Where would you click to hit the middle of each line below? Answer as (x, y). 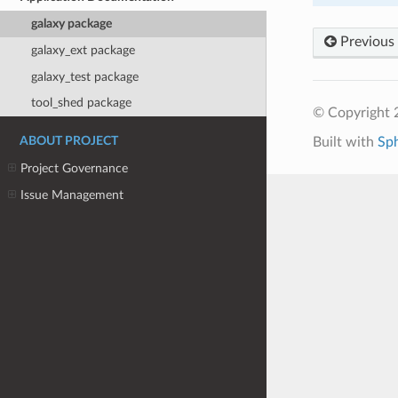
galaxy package (71, 24)
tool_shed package (81, 103)
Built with (345, 142)
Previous (365, 41)
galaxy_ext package (83, 51)
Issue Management (72, 195)
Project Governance (75, 168)
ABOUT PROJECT (69, 142)
